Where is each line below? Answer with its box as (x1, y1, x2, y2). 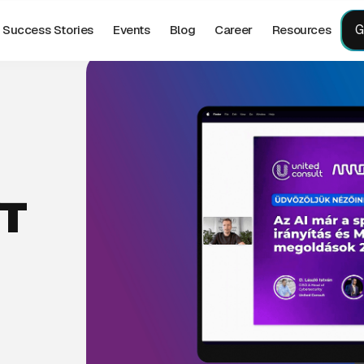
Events (113, 22, 150, 38)
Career (214, 22, 253, 38)
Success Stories (2, 22, 94, 38)
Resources (271, 22, 331, 38)
